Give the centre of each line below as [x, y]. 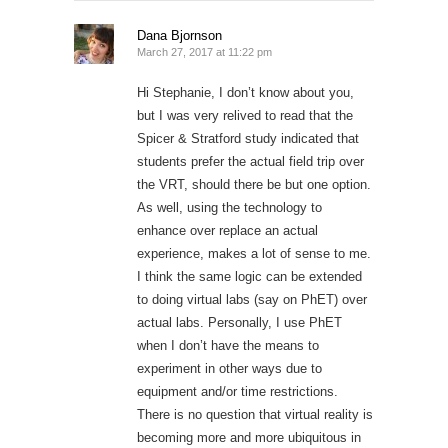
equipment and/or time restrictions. [237, 391]
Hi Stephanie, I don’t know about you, [245, 92]
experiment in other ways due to [229, 368]
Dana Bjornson [179, 35]
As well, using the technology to [229, 207]
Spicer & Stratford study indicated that [248, 138]
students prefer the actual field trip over [250, 161]
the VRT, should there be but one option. [254, 184]
